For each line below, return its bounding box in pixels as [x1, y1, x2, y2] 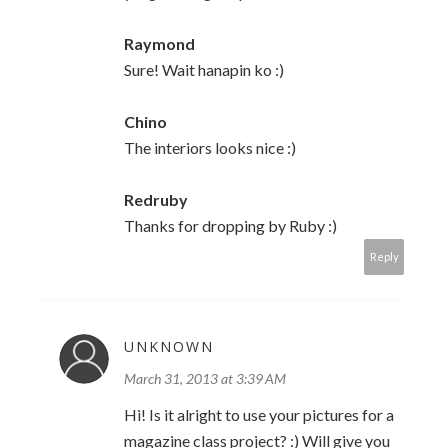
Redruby [124, 190, 188, 210]
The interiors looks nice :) [124, 138, 296, 158]
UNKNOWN [124, 337, 214, 357]
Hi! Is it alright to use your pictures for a [124, 405, 394, 425]
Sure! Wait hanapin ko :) [124, 60, 284, 80]
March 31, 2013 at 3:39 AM [124, 370, 286, 388]
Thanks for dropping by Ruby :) [124, 216, 337, 236]
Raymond [124, 34, 195, 54]
